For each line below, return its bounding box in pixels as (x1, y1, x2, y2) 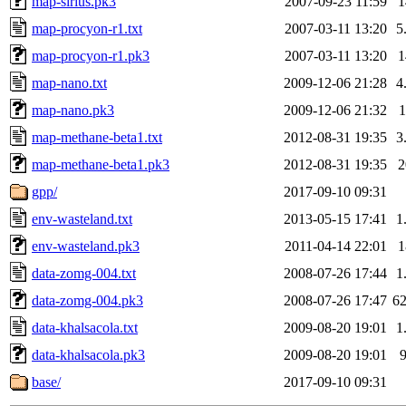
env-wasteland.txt (32, 210, 132, 227)
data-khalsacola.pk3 (32, 346, 145, 362)
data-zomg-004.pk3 (32, 292, 143, 308)
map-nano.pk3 (32, 101, 114, 118)
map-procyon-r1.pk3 (32, 47, 150, 63)
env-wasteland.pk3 (32, 237, 140, 254)
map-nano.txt (32, 74, 107, 91)
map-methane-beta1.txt (32, 129, 162, 145)
